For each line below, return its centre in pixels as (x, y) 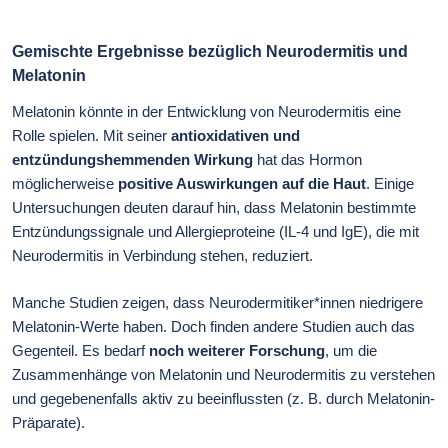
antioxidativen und (235, 136)
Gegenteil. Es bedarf (80, 350)
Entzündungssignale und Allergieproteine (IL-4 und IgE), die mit (215, 232)
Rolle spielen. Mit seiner (91, 136)
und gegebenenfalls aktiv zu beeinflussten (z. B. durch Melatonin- (223, 398)
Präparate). (48, 422)
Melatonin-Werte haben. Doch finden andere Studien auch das (213, 326)
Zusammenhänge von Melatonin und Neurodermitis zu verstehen (223, 374)
